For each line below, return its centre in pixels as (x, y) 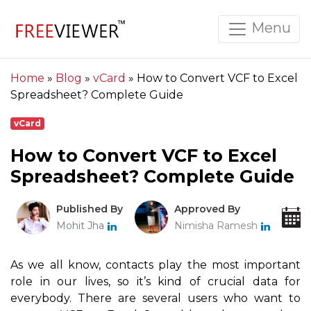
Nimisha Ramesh (217, 226)
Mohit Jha (80, 226)
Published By (90, 209)
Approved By (207, 209)
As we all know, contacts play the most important (155, 265)
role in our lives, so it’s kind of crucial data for (155, 282)
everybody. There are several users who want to (155, 299)
